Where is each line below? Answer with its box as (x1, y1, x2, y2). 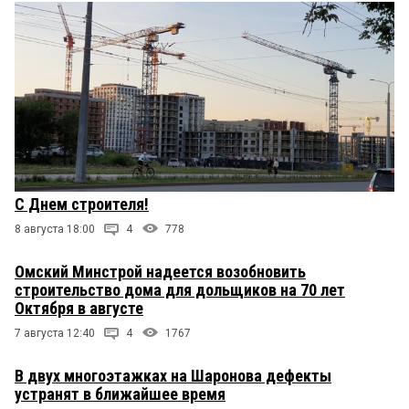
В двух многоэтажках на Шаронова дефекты (15, 365, 331, 385)
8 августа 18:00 (15, 222, 95, 236)
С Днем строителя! (15, 194, 149, 214)
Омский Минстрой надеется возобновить (15, 261, 306, 281)
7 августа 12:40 (15, 326, 95, 340)
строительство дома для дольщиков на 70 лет (15, 279, 345, 299)
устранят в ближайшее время (15, 383, 225, 404)
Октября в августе (15, 298, 143, 318)
